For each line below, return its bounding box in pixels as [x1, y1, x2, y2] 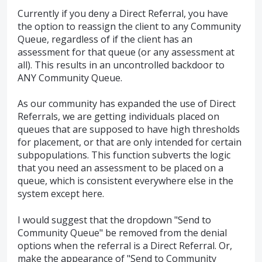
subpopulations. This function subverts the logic [18, 149, 230, 162]
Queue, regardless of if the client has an [18, 33, 192, 46]
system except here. [18, 187, 104, 201]
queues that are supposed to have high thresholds [18, 123, 240, 136]
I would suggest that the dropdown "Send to [18, 213, 211, 226]
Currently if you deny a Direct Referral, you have [18, 7, 228, 20]
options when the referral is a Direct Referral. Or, [18, 239, 232, 252]
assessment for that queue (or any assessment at [18, 46, 235, 59]
